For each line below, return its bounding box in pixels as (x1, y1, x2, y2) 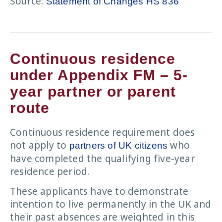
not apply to (10, 138, 69, 152)
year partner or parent (10, 83, 176, 100)
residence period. (10, 165, 90, 178)
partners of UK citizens (69, 140, 168, 151)
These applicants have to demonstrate (10, 185, 189, 198)
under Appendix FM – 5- (10, 66, 188, 83)
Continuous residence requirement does (10, 125, 195, 139)
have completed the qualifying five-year (10, 152, 195, 165)
